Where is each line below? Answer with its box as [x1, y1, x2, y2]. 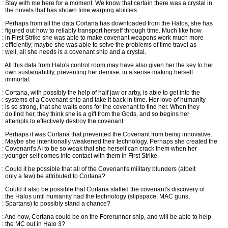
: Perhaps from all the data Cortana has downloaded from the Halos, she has [2, 20, 213, 27]
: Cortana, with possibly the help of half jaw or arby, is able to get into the [2, 89, 200, 96]
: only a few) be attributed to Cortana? [2, 173, 105, 180]
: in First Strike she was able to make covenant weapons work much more [2, 34, 204, 41]
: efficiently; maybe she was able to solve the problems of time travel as [2, 41, 196, 48]
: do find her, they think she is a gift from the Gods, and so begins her [2, 110, 189, 118]
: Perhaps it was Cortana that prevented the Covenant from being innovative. [2, 131, 212, 138]
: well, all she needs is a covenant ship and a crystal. [2, 48, 146, 55]
